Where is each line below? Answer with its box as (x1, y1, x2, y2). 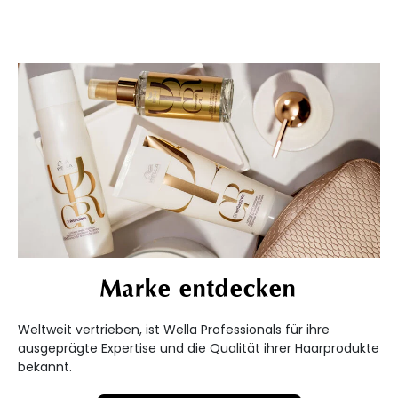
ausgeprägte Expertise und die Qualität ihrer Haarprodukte (18, 339, 379, 358)
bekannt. (18, 358, 72, 377)
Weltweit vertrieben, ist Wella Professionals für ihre (18, 321, 330, 339)
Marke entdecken (101, 275, 297, 304)
